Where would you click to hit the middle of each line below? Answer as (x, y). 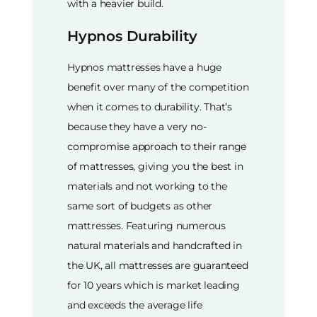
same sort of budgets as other (140, 206)
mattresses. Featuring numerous (147, 225)
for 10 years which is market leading (154, 285)
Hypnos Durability (132, 36)
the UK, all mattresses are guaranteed (158, 265)
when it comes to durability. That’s (150, 106)
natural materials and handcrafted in (155, 245)
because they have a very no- (137, 126)
